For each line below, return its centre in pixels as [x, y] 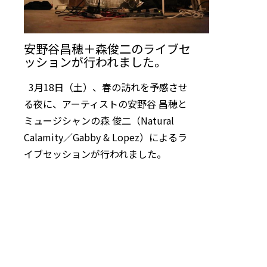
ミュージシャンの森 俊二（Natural [99, 120]
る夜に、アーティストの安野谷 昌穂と [105, 103]
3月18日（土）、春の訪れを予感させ [106, 87]
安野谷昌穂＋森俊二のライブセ [107, 49]
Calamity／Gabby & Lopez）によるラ [105, 137]
